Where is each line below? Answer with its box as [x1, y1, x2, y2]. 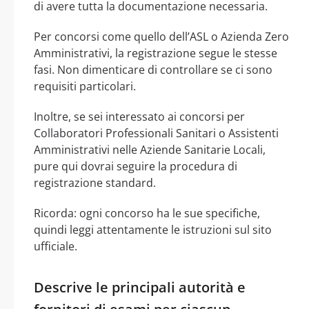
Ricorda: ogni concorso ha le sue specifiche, [34, 205, 260, 221]
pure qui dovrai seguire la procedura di [34, 158, 237, 174]
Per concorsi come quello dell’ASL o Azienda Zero [34, 28, 289, 44]
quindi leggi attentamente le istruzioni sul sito [34, 221, 272, 237]
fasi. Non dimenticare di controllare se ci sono [34, 61, 272, 77]
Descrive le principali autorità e [34, 277, 246, 297]
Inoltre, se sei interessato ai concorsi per [34, 108, 245, 124]
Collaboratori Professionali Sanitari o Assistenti [34, 125, 279, 141]
